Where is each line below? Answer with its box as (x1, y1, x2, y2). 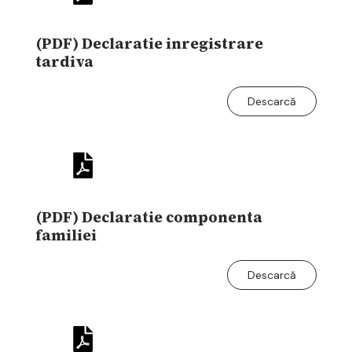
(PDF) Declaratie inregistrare (35, 32, 263, 53)
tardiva (35, 50, 93, 71)
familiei (35, 224, 97, 245)
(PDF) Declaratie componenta (35, 206, 262, 227)
